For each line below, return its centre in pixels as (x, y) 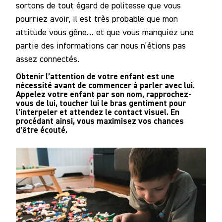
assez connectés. (48, 58)
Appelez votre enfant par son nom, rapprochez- (104, 94)
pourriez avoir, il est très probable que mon (97, 18)
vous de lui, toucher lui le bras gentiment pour (101, 103)
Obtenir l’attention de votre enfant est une (95, 76)
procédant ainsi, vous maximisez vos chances (100, 121)
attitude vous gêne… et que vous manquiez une (105, 32)
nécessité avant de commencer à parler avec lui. (105, 85)
